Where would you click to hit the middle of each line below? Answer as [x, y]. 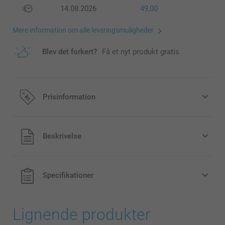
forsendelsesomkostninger [58, 140]
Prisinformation [69, 97]
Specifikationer [68, 176]
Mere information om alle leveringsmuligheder [83, 30]
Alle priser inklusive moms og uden [72, 131]
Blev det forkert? [70, 52]
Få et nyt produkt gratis [141, 52]
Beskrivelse [62, 136]
